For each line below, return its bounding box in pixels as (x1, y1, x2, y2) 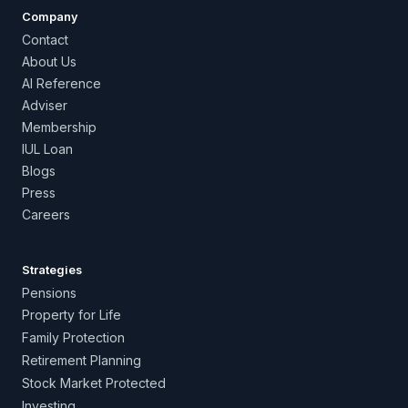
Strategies (22, 263, 82, 277)
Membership (22, 119, 97, 135)
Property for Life (22, 307, 121, 322)
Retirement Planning (22, 352, 141, 368)
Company (22, 10, 78, 24)
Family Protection (22, 330, 125, 345)
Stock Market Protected (22, 375, 166, 391)
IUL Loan (22, 141, 73, 157)
